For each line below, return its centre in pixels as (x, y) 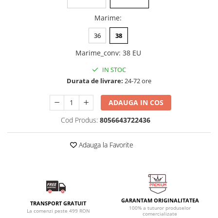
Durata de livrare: (95, 81)
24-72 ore (137, 81)
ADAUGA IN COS (136, 103)
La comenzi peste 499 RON (58, 211)
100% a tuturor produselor (160, 208)
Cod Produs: (79, 120)
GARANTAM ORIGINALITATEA (160, 200)
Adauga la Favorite (105, 145)
